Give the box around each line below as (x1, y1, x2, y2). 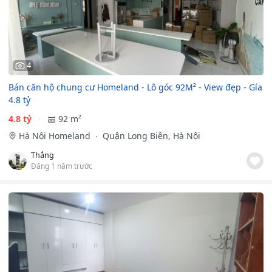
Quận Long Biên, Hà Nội (100, 130, 200, 142)
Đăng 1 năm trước (31, 161, 92, 171)
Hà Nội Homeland (18, 130, 93, 142)
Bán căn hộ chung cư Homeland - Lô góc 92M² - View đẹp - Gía (8, 81, 262, 93)
